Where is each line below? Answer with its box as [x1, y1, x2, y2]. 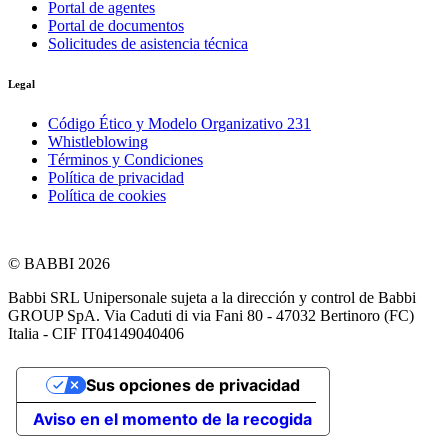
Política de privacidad [48, 168, 184, 186]
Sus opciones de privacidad [85, 374, 300, 395]
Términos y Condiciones [48, 150, 203, 168]
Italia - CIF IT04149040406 [8, 324, 184, 342]
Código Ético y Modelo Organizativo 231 [48, 114, 311, 132]
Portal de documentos [48, 16, 184, 34]
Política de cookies [48, 186, 166, 204]
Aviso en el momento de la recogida [33, 408, 312, 429]
